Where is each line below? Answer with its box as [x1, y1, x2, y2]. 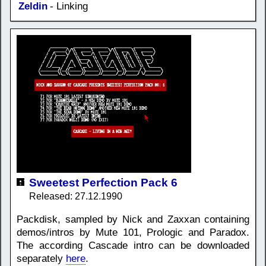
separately [17, 252, 66, 264]
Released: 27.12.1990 [29, 191, 122, 201]
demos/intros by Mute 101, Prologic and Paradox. [17, 226, 249, 238]
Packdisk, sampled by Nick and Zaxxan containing [17, 213, 249, 225]
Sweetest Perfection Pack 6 [29, 176, 178, 189]
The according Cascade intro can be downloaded [17, 239, 249, 251]
